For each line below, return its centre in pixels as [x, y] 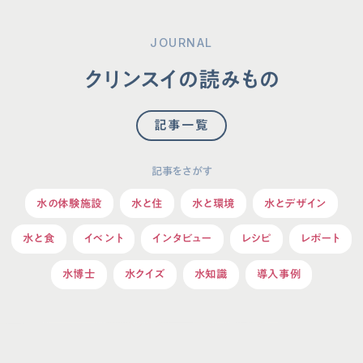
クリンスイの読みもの [181, 79]
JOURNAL [181, 43]
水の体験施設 [69, 203]
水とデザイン [295, 203]
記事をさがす [181, 171]
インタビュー [182, 239]
